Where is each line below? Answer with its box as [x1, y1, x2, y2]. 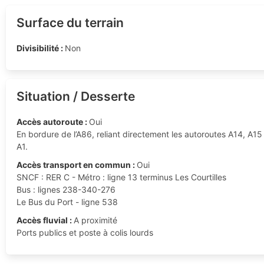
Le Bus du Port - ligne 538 [16, 196, 118, 207]
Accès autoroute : [16, 116, 89, 127]
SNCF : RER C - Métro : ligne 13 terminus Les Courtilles [16, 171, 226, 182]
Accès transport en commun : [16, 159, 137, 170]
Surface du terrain [16, 15, 124, 30]
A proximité [73, 214, 117, 225]
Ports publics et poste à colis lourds [16, 227, 153, 237]
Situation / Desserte [16, 88, 135, 104]
